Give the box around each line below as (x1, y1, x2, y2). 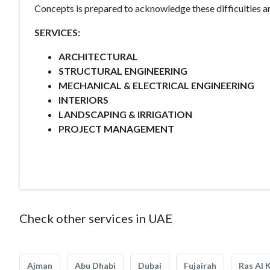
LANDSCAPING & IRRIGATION (58, 108, 192, 120)
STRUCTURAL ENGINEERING (58, 65, 187, 77)
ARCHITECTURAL (58, 51, 138, 62)
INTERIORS (58, 94, 108, 105)
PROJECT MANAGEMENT (58, 123, 174, 134)
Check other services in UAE (19, 211, 172, 225)
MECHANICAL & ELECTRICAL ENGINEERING (58, 80, 254, 91)
